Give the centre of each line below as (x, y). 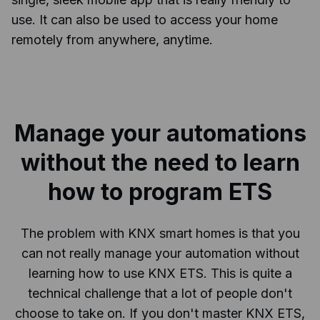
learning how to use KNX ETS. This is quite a (160, 274)
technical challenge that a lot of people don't (160, 294)
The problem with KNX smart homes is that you (160, 234)
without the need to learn (160, 163)
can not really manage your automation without (160, 254)
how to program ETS (160, 192)
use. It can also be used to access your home (145, 20)
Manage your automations (160, 134)
